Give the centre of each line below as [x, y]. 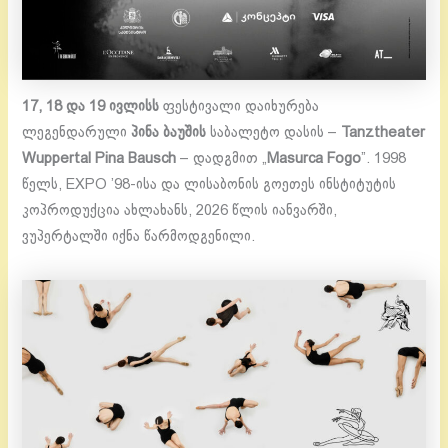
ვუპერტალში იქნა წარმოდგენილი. [139, 237]
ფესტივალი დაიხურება [241, 107]
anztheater [387, 133]
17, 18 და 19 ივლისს [93, 107]
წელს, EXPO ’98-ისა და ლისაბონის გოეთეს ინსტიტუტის [209, 185]
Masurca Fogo [314, 159]
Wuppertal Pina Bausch [99, 159]
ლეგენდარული [77, 133]
